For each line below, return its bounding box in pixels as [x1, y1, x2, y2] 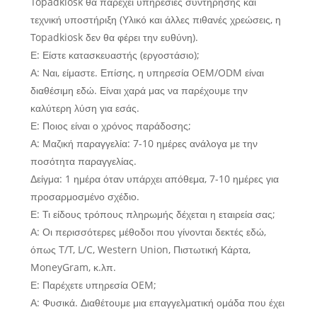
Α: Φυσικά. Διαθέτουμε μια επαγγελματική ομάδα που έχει [30, 296, 284, 310]
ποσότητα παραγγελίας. [30, 154, 137, 168]
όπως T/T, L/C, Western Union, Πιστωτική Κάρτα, [30, 243, 250, 257]
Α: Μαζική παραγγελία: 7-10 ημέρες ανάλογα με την [30, 137, 258, 151]
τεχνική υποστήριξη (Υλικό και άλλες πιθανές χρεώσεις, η [30, 13, 281, 27]
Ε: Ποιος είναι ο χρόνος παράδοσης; [30, 119, 191, 133]
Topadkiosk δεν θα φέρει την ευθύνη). [30, 30, 198, 45]
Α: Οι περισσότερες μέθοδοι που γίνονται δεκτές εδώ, [30, 225, 266, 239]
